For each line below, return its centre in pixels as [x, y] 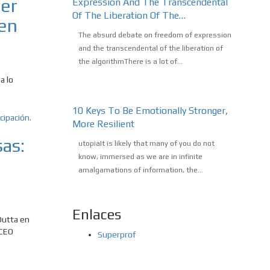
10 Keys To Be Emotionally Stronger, [150, 111]
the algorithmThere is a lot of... [130, 62]
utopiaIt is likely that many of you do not [146, 144]
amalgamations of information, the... [140, 170]
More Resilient [103, 124]
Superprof [116, 235]
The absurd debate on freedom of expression [155, 35]
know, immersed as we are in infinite [140, 157]
